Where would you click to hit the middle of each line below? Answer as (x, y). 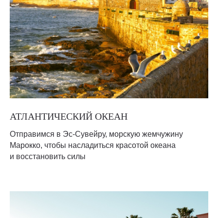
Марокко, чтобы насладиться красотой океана (93, 145)
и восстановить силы (48, 156)
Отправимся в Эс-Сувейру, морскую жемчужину (96, 134)
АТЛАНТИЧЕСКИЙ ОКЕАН (69, 116)
